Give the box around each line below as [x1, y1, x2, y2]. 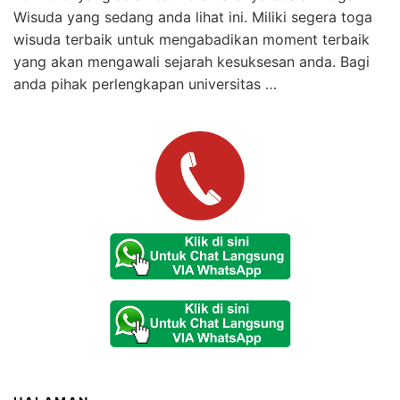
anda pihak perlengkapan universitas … [13, 74, 277, 93]
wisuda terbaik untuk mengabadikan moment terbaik [13, 29, 370, 48]
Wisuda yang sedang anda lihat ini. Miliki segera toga [13, 7, 372, 26]
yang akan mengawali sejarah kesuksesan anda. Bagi [13, 52, 370, 71]
